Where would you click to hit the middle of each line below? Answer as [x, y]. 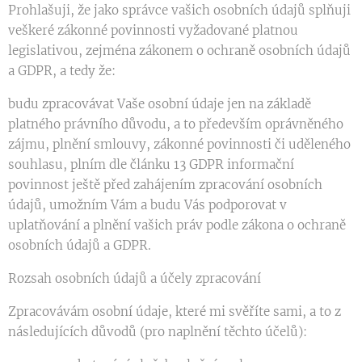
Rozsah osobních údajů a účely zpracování [135, 278]
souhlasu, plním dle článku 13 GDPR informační [151, 164]
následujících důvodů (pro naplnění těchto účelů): [158, 332]
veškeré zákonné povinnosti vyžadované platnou [153, 30]
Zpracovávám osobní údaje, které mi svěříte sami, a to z [175, 311]
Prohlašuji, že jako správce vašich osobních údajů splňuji [179, 10]
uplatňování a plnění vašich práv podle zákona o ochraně [177, 225]
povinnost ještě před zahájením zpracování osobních [165, 185]
